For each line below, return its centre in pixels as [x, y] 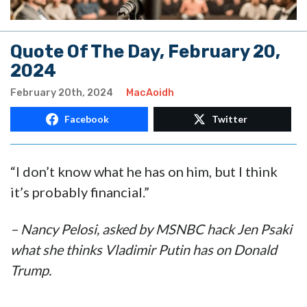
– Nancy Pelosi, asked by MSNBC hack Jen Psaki [151, 229]
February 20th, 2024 [62, 93]
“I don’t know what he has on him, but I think [144, 172]
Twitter [230, 119]
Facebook [86, 119]
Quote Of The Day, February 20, [145, 52]
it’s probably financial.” [80, 192]
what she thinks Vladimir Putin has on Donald [144, 250]
